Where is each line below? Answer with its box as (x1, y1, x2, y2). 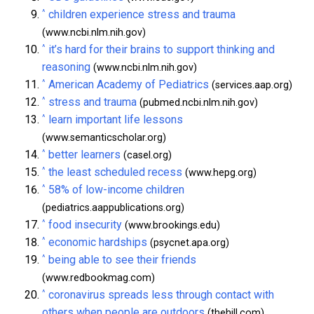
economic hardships (48, 235, 147, 250)
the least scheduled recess (48, 165, 182, 179)
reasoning (42, 60, 90, 74)
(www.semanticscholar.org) (42, 132, 166, 144)
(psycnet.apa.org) (147, 237, 229, 250)
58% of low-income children (48, 183, 184, 197)
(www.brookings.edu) (122, 219, 220, 232)
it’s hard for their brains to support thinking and (48, 43, 275, 57)
